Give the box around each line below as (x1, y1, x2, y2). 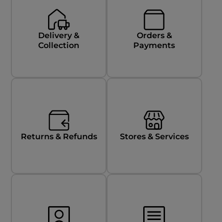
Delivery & (38, 31, 80, 40)
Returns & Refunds (20, 132, 97, 141)
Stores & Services (119, 132, 189, 141)
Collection (38, 41, 80, 50)
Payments (133, 41, 175, 50)
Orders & (136, 31, 172, 40)
